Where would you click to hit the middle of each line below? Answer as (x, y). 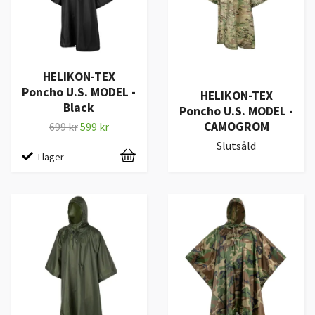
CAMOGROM (236, 127)
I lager (51, 156)
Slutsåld (236, 146)
